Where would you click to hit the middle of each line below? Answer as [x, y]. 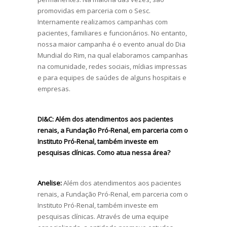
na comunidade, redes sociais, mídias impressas [112, 66]
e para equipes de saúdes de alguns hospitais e [112, 77]
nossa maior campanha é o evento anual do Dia [111, 44]
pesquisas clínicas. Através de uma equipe [103, 216]
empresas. [54, 88]
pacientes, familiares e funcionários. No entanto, [112, 33]
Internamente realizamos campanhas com [103, 22]
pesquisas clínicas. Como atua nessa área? [104, 152]
